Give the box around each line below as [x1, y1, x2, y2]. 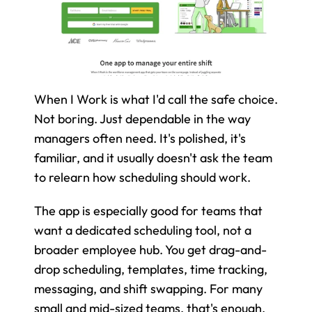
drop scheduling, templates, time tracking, [34, 260, 267, 277]
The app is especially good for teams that [34, 202, 263, 219]
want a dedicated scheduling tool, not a [34, 221, 251, 238]
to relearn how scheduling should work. [34, 169, 251, 185]
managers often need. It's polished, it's [34, 130, 246, 146]
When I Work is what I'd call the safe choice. [34, 91, 278, 107]
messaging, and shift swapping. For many [34, 280, 263, 297]
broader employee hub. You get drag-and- [34, 241, 267, 258]
